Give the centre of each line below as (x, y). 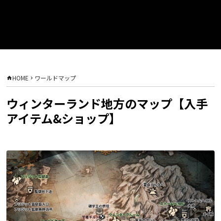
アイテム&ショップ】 (64, 118)
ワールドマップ (55, 78)
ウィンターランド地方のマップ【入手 (107, 103)
